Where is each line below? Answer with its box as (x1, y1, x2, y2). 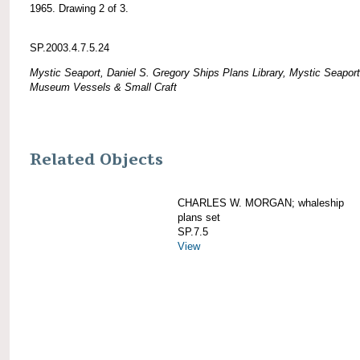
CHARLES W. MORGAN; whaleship (178, 196, 344, 209)
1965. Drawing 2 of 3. (30, 2, 129, 14)
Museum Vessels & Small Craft (30, 80, 177, 93)
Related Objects (30, 149, 163, 170)
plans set (178, 211, 220, 223)
